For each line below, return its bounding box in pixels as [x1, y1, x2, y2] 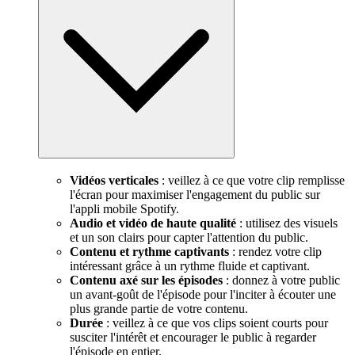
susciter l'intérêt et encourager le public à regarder [70, 330, 316, 344]
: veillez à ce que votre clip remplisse [158, 173, 345, 187]
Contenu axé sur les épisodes [70, 273, 223, 287]
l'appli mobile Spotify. [70, 201, 179, 216]
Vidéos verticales [70, 173, 158, 187]
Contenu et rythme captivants [70, 244, 229, 258]
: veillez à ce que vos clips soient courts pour [103, 315, 328, 330]
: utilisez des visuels [236, 216, 338, 230]
